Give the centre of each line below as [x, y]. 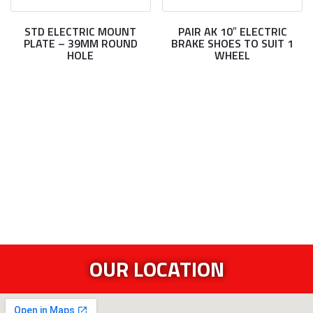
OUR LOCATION [156, 269]
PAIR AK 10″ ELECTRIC [232, 32]
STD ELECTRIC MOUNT [81, 32]
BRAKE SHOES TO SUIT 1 [233, 44]
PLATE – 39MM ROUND [80, 44]
